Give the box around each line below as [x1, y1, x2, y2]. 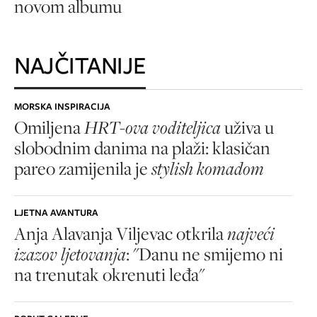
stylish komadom [151, 156, 264, 180]
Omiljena [14, 115, 84, 139]
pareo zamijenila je [14, 156, 151, 180]
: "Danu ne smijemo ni [126, 242, 283, 265]
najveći [227, 221, 275, 245]
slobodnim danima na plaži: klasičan [14, 136, 270, 159]
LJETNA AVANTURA [14, 206, 98, 219]
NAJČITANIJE [14, 48, 146, 82]
